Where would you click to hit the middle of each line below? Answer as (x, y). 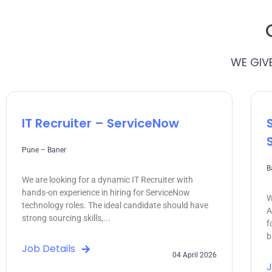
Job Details (49, 248)
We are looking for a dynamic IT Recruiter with (107, 179)
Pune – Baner (44, 150)
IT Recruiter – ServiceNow (100, 123)
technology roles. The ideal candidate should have (115, 205)
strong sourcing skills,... (66, 218)
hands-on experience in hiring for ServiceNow (106, 192)
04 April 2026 (195, 255)
